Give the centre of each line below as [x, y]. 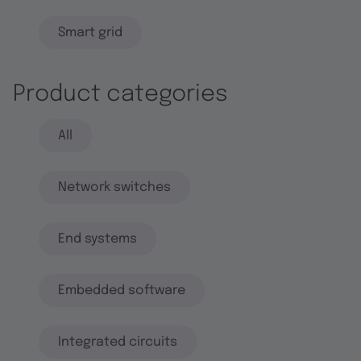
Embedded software [122, 290]
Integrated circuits [118, 342]
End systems [98, 239]
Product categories [120, 94]
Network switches [114, 187]
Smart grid [90, 32]
